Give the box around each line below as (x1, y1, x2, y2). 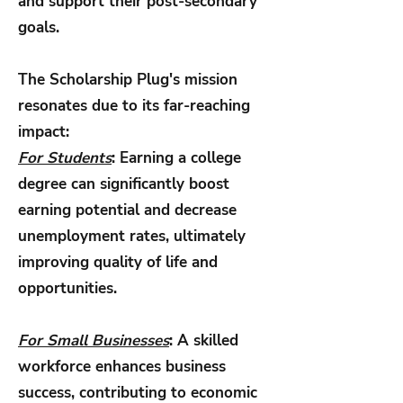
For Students (18, 148, 112, 169)
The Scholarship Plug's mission (18, 69, 237, 91)
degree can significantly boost (18, 174, 229, 195)
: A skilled (169, 330, 238, 352)
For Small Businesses (18, 330, 169, 352)
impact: (18, 121, 74, 143)
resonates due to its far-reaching (18, 95, 250, 117)
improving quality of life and (18, 252, 218, 273)
